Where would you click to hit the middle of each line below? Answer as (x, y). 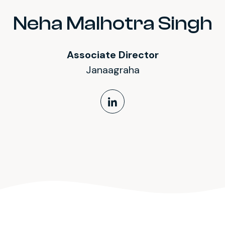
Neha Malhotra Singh (113, 23)
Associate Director (113, 55)
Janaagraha (113, 70)
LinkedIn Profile (162, 113)
